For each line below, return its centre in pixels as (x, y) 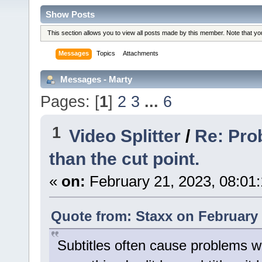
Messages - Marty (95, 79)
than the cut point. (124, 159)
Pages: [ (70, 101)
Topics (106, 54)
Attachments (141, 54)
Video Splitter (125, 136)
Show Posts (70, 14)
